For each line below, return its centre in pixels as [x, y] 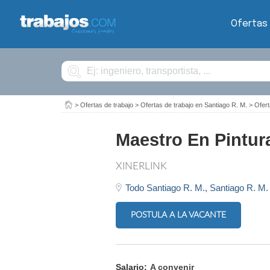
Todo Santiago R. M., [168, 188]
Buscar [72, 63]
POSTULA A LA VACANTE [178, 215]
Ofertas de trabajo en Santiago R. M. [194, 105]
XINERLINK [141, 166]
